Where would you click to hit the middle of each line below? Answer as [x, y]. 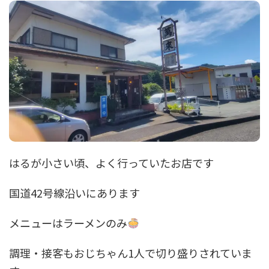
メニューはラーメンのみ [68, 223]
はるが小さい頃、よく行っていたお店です [111, 163]
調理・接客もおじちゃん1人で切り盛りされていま [131, 253]
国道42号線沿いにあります [74, 193]
